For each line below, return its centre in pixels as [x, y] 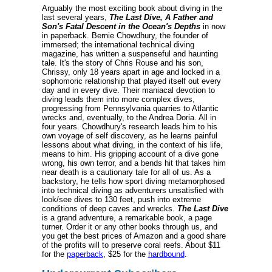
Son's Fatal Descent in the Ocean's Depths [121, 27]
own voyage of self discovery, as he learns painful [129, 136]
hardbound [166, 254]
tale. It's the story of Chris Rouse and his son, [122, 63]
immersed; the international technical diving [118, 45]
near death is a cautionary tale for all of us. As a [126, 172]
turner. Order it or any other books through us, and [129, 227]
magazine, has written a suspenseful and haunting [130, 54]
